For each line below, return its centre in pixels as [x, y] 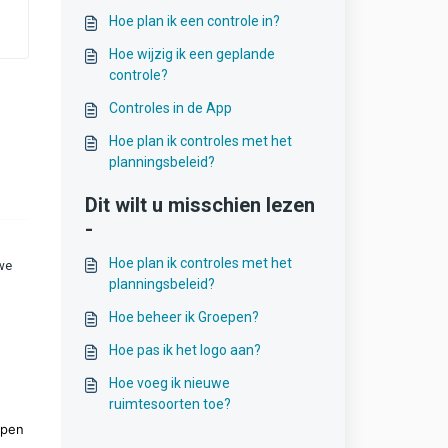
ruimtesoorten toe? [169, 404]
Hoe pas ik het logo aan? [184, 350]
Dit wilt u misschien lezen [199, 205]
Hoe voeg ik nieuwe [169, 383]
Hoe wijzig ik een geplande [191, 54]
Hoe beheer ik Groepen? [183, 317]
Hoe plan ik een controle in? [194, 21]
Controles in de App [170, 108]
